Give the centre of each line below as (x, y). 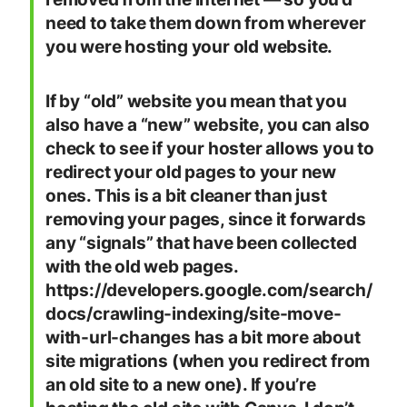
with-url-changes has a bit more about (203, 338)
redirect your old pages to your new (191, 173)
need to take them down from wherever (206, 24)
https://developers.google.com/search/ (209, 291)
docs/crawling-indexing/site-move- (194, 314)
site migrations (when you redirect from (208, 362)
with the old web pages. (142, 267)
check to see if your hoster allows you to (210, 149)
